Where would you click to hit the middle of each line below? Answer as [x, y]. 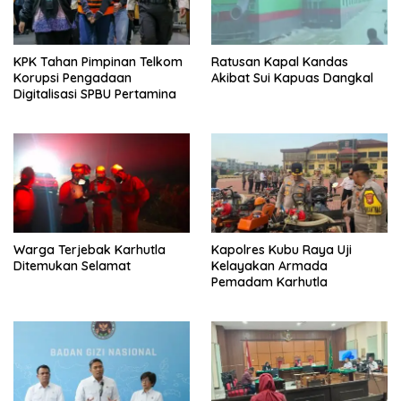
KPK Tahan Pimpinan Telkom [98, 62]
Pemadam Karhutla [269, 282]
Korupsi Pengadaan [73, 78]
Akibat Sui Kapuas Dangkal [292, 78]
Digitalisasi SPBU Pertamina [95, 94]
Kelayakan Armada [269, 266]
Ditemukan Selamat [72, 266]
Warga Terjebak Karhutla [90, 250]
